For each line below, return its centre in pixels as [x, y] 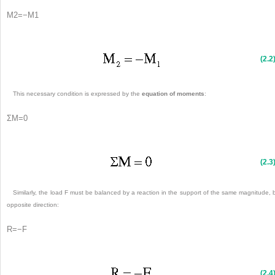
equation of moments [173, 93]
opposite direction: [33, 205]
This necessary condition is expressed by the [78, 93]
